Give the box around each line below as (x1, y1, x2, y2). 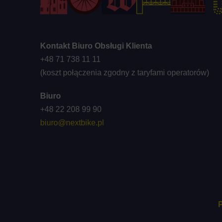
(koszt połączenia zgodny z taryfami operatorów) (40, 68, 209, 77)
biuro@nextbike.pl (40, 118, 104, 127)
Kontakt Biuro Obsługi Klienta (40, 41, 152, 50)
